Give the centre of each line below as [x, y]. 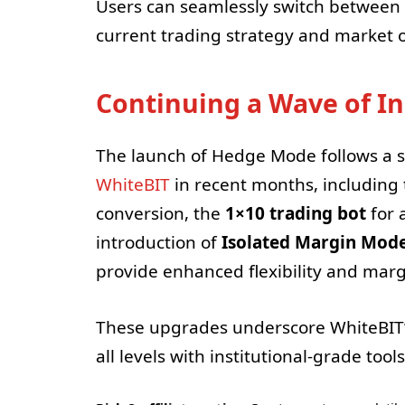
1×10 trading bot [295, 214]
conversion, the [160, 214]
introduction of [158, 243]
